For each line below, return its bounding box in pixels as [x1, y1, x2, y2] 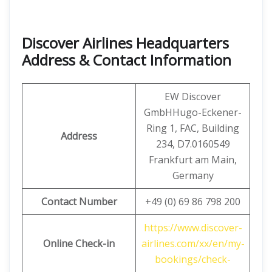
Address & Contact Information [22, 50, 231, 70]
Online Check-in [43, 237, 115, 250]
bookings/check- [155, 253, 231, 266]
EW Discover [165, 90, 221, 103]
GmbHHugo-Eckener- [144, 106, 242, 119]
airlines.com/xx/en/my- [141, 237, 245, 250]
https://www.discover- [143, 221, 242, 234]
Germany [172, 169, 214, 182]
